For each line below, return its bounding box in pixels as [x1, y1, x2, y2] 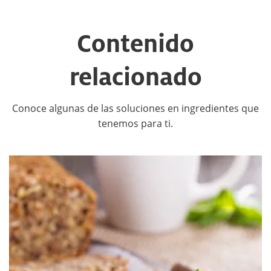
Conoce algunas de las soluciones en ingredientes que [12, 101, 259, 115]
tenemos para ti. [98, 116, 173, 130]
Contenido [77, 27, 194, 59]
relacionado [69, 60, 202, 93]
